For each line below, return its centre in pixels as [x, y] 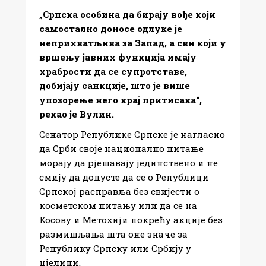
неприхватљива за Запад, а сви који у [133, 42]
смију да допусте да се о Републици [124, 177]
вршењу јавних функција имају [118, 57]
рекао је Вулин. [77, 114]
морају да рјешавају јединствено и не [129, 162]
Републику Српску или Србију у [115, 248]
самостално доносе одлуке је [111, 28]
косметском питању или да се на [118, 205]
